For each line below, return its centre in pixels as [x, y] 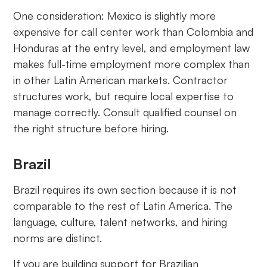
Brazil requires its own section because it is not [125, 190]
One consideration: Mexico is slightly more [115, 16]
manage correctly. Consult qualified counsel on [125, 112]
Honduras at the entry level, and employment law [132, 48]
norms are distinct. [58, 238]
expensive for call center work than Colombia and [133, 32]
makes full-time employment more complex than [132, 64]
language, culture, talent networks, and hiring [120, 222]
